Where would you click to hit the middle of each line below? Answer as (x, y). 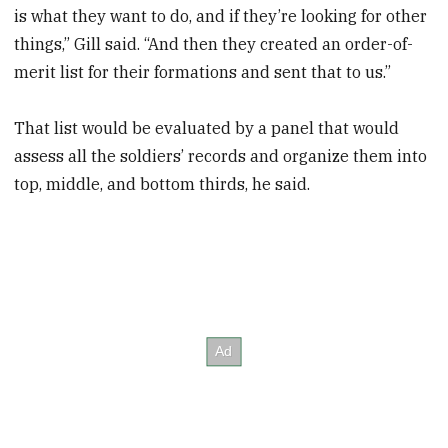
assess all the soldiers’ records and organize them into (221, 156)
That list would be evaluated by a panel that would (207, 128)
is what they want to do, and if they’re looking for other (221, 15)
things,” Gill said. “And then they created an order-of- (214, 43)
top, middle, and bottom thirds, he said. (162, 184)
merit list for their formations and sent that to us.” (203, 71)
